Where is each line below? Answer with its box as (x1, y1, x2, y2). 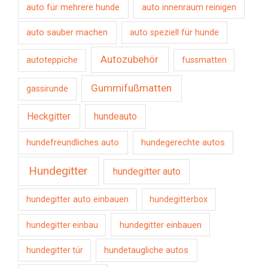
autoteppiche (26, 55, 78, 66)
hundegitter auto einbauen (26, 194, 129, 204)
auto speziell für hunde (129, 28, 219, 38)
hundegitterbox (150, 194, 208, 204)
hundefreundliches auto (26, 137, 120, 148)
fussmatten (181, 55, 227, 65)
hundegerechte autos (141, 137, 225, 148)
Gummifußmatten (91, 82, 172, 95)
